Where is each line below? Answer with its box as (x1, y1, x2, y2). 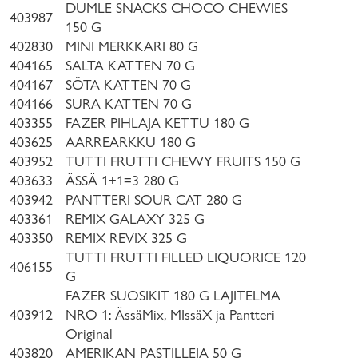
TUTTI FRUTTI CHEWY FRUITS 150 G (66, 153, 304, 169)
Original (66, 325, 113, 342)
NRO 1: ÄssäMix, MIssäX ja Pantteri (66, 306, 275, 323)
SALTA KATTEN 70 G (66, 57, 199, 74)
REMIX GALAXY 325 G (66, 210, 205, 227)
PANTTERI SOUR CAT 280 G (66, 191, 242, 208)
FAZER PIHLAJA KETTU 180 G (66, 114, 249, 131)
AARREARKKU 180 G (66, 133, 196, 150)
